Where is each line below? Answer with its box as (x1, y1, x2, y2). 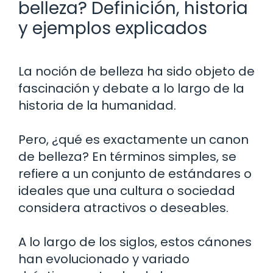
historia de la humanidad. (18, 96, 176, 114)
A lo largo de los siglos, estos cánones (18, 233, 252, 250)
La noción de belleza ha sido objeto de (18, 62, 255, 80)
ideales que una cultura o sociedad (18, 182, 235, 199)
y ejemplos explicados (18, 16, 207, 40)
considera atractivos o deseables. (18, 199, 229, 216)
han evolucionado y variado (18, 250, 190, 268)
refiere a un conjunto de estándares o (18, 165, 252, 182)
